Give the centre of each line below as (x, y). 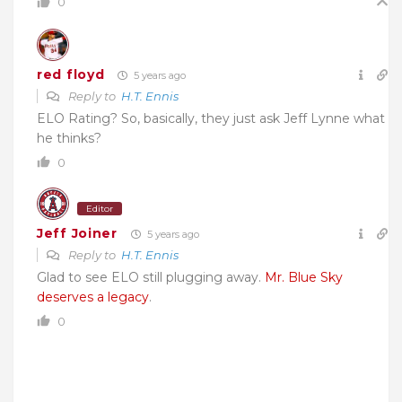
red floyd (71, 75)
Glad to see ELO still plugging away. (151, 277)
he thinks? (69, 138)
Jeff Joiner (77, 234)
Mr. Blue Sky (304, 277)
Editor (100, 208)
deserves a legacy (93, 297)
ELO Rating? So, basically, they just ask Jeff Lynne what (211, 118)
